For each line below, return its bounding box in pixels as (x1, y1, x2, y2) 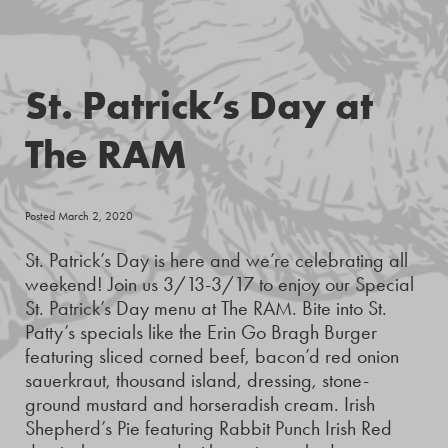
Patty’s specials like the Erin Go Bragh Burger (25, 320, 377, 345)
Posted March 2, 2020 (25, 209, 133, 224)
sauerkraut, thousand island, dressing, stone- (25, 368, 369, 393)
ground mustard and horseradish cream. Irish (25, 392, 375, 417)
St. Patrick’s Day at (25, 79, 373, 129)
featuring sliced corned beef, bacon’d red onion (25, 344, 399, 369)
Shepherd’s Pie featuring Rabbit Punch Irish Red (25, 416, 392, 441)
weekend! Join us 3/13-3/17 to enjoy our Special (25, 272, 414, 297)
